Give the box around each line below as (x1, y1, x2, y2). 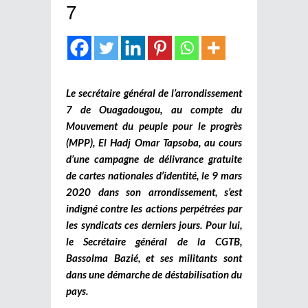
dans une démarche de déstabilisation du (66, 267, 242, 280)
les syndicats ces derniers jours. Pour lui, (66, 218, 242, 231)
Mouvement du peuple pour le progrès (66, 119, 242, 132)
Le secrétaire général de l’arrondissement (66, 86, 242, 99)
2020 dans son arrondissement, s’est (66, 185, 242, 198)
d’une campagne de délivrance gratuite (66, 152, 242, 165)
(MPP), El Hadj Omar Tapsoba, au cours (66, 135, 242, 148)
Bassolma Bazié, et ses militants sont (66, 251, 242, 264)
